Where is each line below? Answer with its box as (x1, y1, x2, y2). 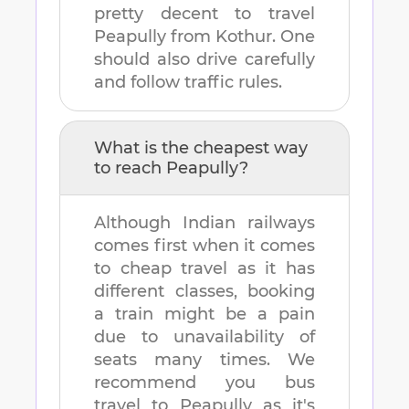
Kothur (215, 26, 272, 47)
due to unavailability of (94, 327, 315, 348)
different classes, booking (94, 281, 315, 302)
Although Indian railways (94, 213, 315, 234)
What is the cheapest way (94, 138, 308, 159)
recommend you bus (94, 372, 315, 393)
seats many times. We (94, 350, 315, 371)
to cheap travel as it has (94, 258, 315, 279)
